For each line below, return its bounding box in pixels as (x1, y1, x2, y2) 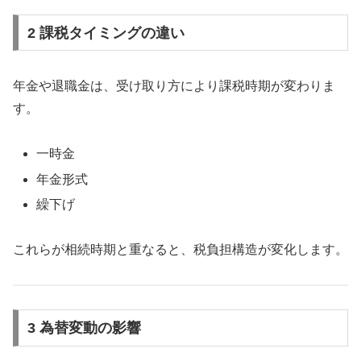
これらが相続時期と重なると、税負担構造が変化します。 (13, 243, 348, 257)
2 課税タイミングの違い (27, 24, 185, 41)
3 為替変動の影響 (27, 319, 141, 336)
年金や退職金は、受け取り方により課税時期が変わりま (13, 78, 335, 93)
